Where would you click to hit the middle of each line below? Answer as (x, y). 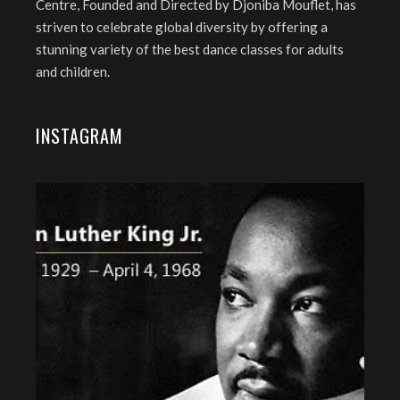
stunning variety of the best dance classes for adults (190, 49)
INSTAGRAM (79, 136)
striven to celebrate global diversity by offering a (182, 27)
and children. (73, 71)
